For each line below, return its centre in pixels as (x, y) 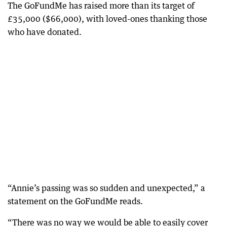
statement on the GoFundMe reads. (75, 201)
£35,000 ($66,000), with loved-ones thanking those (107, 19)
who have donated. (45, 32)
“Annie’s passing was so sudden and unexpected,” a (106, 188)
